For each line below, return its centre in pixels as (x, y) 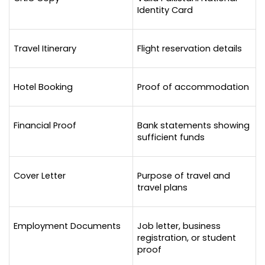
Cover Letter (39, 175)
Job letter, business (179, 226)
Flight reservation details (189, 48)
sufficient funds (171, 137)
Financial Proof (45, 125)
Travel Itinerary (45, 48)
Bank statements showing (193, 125)
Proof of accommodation (193, 87)
